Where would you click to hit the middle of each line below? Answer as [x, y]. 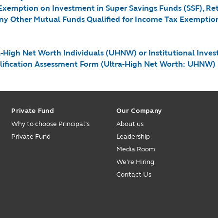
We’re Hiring [135, 162]
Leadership [133, 136]
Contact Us [134, 174]
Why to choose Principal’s [51, 124]
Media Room [136, 149]
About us [130, 124]
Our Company [139, 110]
